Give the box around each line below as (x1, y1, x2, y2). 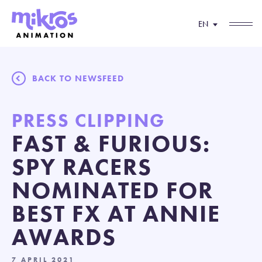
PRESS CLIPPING (12, 109, 166, 133)
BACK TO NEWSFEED (32, 73, 124, 84)
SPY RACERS (12, 152, 152, 182)
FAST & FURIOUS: (12, 129, 211, 158)
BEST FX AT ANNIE (12, 199, 220, 229)
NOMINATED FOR (12, 175, 213, 205)
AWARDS (12, 222, 116, 252)
